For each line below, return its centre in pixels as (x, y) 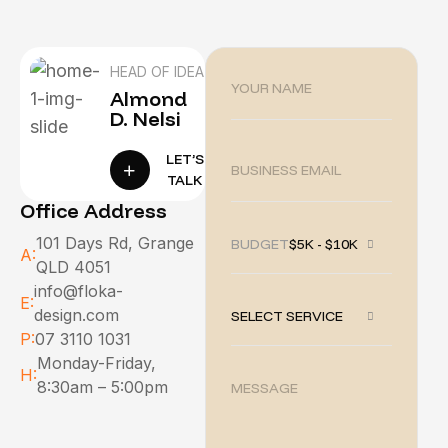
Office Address (93, 211)
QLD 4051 (73, 267)
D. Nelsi (145, 119)
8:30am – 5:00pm (102, 387)
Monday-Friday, (96, 363)
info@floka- (78, 291)
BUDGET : (263, 244)
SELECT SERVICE (287, 316)
